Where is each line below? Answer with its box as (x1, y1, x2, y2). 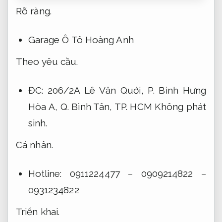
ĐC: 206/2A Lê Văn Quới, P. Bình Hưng (28, 84, 206, 96)
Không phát (155, 101, 206, 112)
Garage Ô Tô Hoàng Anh (28, 34, 134, 45)
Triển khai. (16, 206, 60, 218)
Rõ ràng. (16, 5, 52, 17)
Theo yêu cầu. (16, 56, 78, 67)
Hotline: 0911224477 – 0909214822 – (28, 167, 206, 179)
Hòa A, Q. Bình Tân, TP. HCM (28, 101, 155, 112)
